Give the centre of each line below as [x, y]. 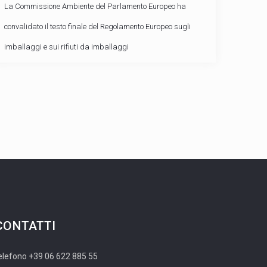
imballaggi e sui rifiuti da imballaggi [67, 47]
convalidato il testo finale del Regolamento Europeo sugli [98, 27]
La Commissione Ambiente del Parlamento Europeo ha [95, 6]
